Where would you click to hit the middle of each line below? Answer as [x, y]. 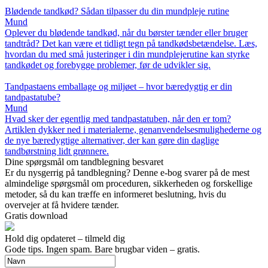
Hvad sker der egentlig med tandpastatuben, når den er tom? [118, 119]
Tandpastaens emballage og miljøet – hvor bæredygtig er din [118, 87]
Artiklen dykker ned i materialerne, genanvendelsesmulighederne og [133, 130]
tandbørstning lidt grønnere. [57, 151]
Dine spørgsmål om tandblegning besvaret [84, 162]
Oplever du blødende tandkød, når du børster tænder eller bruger [126, 33]
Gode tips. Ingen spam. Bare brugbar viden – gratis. [102, 249]
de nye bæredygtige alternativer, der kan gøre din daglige [112, 141]
